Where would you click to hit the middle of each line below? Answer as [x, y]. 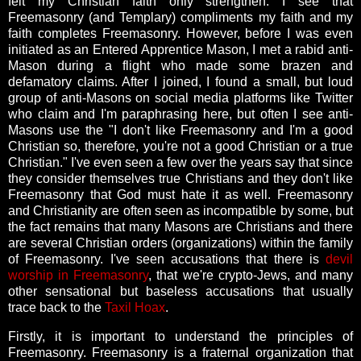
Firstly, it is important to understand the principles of [180, 336]
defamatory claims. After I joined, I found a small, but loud [180, 81]
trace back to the [56, 307]
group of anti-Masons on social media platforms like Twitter [180, 98]
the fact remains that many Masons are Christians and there [180, 226]
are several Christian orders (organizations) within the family [180, 243]
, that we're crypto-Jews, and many [251, 275]
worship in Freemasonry [79, 275]
